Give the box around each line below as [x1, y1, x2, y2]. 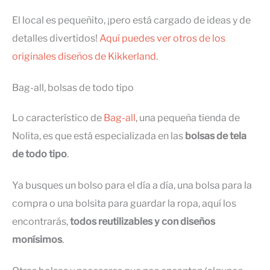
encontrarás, [12, 215, 70, 227]
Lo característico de [12, 111, 104, 124]
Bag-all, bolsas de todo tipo [12, 81, 134, 93]
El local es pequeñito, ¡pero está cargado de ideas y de [12, 14, 251, 26]
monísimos [12, 233, 62, 245]
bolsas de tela [185, 130, 246, 142]
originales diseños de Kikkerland [12, 50, 156, 62]
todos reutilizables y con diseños [70, 215, 215, 227]
